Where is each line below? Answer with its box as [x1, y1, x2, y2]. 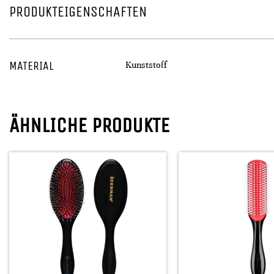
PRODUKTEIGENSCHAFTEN [9, 3, 147, 20]
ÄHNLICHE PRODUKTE [9, 113, 169, 138]
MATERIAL [9, 59, 53, 73]
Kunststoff [125, 59, 167, 70]
